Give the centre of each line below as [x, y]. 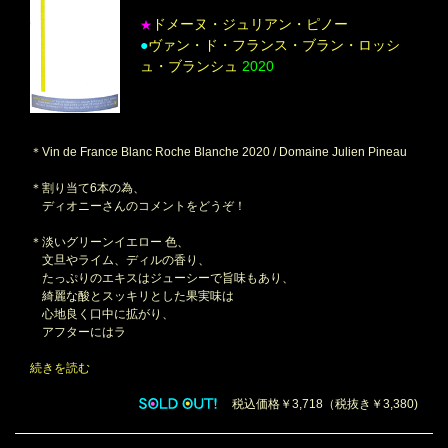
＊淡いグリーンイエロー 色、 [109, 242]
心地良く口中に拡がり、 [102, 314]
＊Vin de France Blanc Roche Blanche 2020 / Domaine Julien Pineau [218, 152]
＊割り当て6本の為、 [87, 188]
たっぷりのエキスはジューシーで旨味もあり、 [162, 278]
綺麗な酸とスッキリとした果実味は [132, 296]
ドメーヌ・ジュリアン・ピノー [250, 23]
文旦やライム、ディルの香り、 [120, 260]
